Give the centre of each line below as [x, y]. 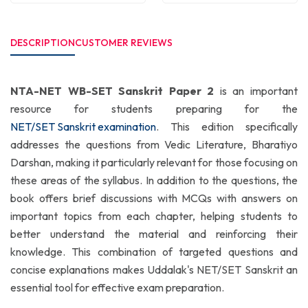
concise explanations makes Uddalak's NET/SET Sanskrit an [154, 269]
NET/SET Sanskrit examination [83, 126]
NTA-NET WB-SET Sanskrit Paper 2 [115, 91]
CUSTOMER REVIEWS [124, 43]
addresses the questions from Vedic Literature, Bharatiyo [154, 144]
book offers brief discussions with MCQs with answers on [154, 198]
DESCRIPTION [43, 43]
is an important [259, 91]
